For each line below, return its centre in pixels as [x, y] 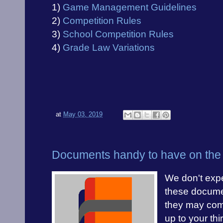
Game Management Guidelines [130, 7]
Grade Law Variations [109, 47]
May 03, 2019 [83, 115]
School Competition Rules [118, 34]
